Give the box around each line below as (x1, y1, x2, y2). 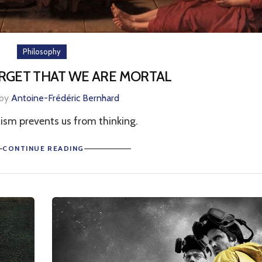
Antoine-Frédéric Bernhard (11, 92, 119, 104)
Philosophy (23, 47, 61, 56)
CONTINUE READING (2, 144, 84, 153)
